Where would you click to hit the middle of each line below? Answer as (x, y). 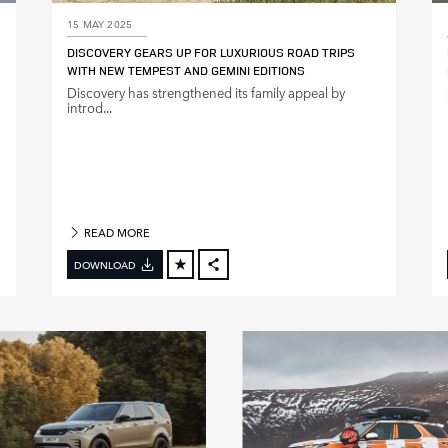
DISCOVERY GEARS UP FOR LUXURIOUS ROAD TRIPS (211, 52)
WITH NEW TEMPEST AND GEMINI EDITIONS (186, 70)
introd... (89, 107)
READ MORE (116, 232)
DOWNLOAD (105, 263)
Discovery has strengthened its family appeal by (206, 92)
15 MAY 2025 (100, 22)
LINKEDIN (251, 340)
